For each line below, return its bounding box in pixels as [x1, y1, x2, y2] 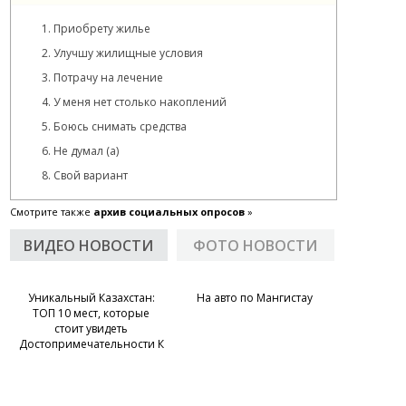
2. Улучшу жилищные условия [41, 45, 203, 61]
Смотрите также [9, 205, 93, 218]
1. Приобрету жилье [41, 21, 150, 36]
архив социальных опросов [92, 205, 245, 218]
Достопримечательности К [18, 336, 164, 352]
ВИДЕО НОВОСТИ [24, 236, 153, 256]
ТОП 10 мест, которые [33, 305, 150, 321]
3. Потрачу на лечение [41, 70, 163, 85]
